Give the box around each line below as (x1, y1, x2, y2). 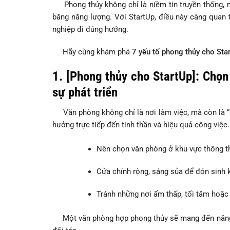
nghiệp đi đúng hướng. (52, 25, 128, 34)
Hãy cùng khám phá (52, 47, 132, 57)
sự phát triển (52, 85, 118, 100)
